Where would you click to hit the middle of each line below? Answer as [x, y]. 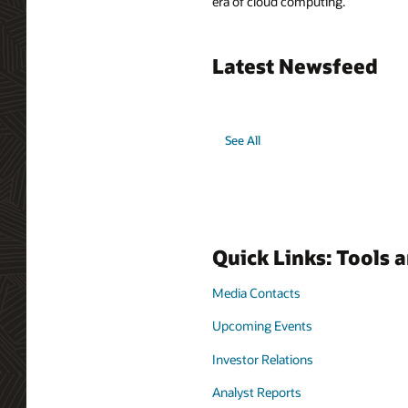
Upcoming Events [262, 326]
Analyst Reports [257, 393]
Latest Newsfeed [295, 65]
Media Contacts [256, 293]
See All [243, 141]
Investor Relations [263, 359]
